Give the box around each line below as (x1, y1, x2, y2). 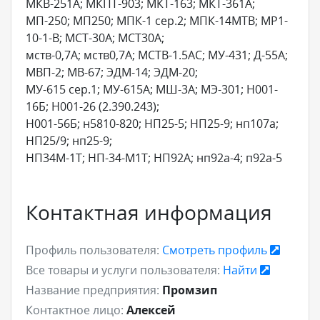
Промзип (162, 281, 217, 298)
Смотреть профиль (162, 241, 270, 258)
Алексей (126, 301, 176, 318)
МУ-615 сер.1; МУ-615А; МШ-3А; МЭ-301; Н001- (26, 81, 278, 97)
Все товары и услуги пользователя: (26, 261, 220, 278)
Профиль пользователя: (26, 241, 159, 258)
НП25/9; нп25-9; (26, 132, 112, 149)
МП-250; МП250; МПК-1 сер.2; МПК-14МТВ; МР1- (26, 12, 288, 29)
